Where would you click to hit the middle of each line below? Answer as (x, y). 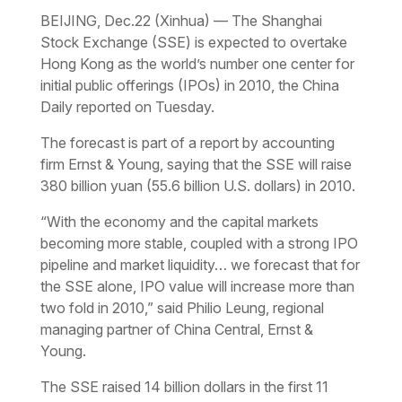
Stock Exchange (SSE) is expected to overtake (193, 42)
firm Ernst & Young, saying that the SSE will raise (196, 164)
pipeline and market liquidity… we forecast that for (200, 264)
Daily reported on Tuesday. (127, 106)
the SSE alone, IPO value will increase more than (197, 286)
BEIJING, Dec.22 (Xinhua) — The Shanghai (181, 20)
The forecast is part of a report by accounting (187, 142)
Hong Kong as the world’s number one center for (197, 63)
